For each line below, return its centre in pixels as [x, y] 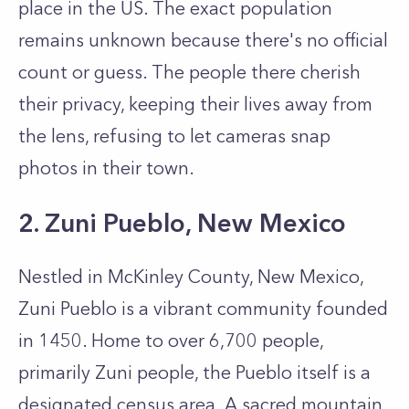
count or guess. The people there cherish [189, 72]
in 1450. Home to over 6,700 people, [171, 341]
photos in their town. [106, 168]
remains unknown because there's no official [203, 40]
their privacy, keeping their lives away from [195, 104]
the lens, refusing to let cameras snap [174, 136]
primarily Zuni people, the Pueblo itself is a [194, 372]
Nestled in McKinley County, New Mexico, [191, 277]
